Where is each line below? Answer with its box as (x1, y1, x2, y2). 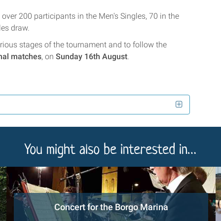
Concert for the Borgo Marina (54, 202, 168, 213)
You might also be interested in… (25, 143, 196, 159)
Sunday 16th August (56, 51, 127, 61)
